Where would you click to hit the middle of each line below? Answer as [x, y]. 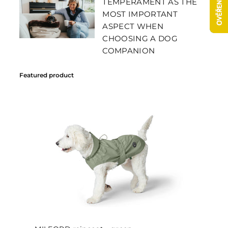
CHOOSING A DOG [140, 38]
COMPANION [129, 51]
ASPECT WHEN [133, 26]
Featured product [47, 75]
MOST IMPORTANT [140, 14]
